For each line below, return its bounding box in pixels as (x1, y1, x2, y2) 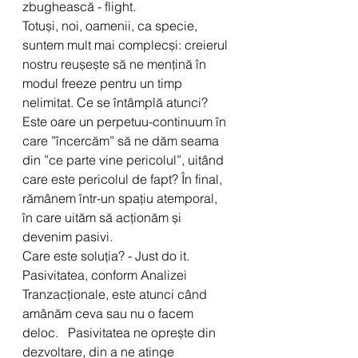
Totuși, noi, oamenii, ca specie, (22, 18, 201, 34)
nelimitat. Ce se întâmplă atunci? (22, 94, 211, 110)
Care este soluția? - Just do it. (22, 248, 189, 264)
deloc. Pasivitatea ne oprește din (22, 324, 219, 340)
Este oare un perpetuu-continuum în (22, 113, 229, 129)
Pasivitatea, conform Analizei (22, 267, 190, 283)
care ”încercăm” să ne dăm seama (22, 133, 222, 149)
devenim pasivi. (22, 229, 113, 245)
